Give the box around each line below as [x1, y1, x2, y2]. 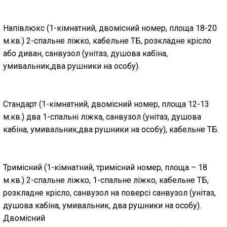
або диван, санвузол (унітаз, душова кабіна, [3, 49, 168, 58]
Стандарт [3, 99, 39, 109]
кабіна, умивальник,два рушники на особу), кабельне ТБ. [3, 125, 219, 134]
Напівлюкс [3, 23, 47, 33]
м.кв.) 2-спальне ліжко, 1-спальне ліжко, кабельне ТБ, [3, 175, 209, 185]
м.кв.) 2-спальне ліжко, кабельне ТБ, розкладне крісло [3, 36, 211, 46]
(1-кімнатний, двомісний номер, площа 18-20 [47, 23, 217, 33]
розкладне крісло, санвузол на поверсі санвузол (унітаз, [3, 188, 216, 198]
